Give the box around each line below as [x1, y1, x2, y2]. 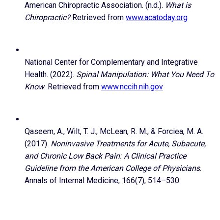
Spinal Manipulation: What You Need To [76, 70, 214, 80]
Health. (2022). [25, 70, 76, 80]
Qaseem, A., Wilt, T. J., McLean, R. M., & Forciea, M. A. [25, 127, 203, 137]
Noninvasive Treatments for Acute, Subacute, [51, 139, 206, 149]
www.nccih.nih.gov [101, 82, 163, 92]
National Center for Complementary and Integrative [25, 57, 198, 67]
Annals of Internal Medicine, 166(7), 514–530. [25, 176, 183, 186]
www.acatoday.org [126, 13, 188, 23]
